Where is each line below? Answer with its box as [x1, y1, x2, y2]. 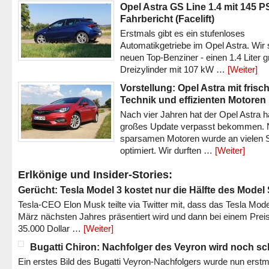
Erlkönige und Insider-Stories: [18, 169, 172, 181]
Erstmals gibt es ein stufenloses [120, 28, 245, 38]
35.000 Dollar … [18, 223, 83, 234]
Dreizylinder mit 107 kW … [120, 64, 228, 74]
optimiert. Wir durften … [120, 145, 215, 156]
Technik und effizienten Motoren [120, 94, 266, 105]
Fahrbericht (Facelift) [120, 13, 214, 24]
